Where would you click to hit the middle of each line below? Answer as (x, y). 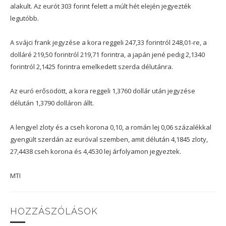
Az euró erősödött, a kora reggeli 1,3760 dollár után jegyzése (103, 91)
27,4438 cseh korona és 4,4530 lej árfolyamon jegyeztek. (96, 151)
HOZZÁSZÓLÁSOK (54, 211)
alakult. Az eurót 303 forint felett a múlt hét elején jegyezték (101, 6)
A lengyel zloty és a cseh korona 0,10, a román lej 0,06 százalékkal (111, 127)
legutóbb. (24, 18)
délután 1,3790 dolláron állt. (52, 103)
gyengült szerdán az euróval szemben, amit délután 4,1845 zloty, (109, 139)
